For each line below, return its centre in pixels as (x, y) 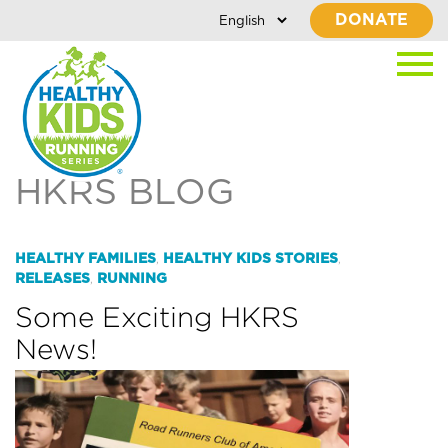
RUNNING (132, 279)
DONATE (371, 20)
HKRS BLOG (124, 193)
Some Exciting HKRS (157, 317)
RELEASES (52, 279)
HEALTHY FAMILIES (85, 259)
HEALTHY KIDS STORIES (250, 259)
